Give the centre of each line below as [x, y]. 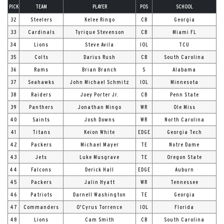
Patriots [41, 194]
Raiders [41, 94]
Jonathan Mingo [99, 107]
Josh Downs [99, 119]
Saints [41, 119]
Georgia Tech [184, 132]
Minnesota [184, 82]
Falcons [41, 169]
